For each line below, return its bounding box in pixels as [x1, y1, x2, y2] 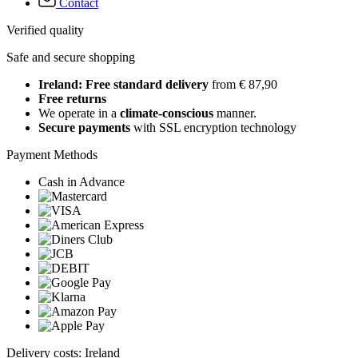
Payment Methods [6, 148, 97, 162]
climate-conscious [120, 106, 213, 121]
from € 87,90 [209, 78, 277, 92]
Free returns [38, 92, 106, 106]
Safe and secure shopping [6, 50, 135, 65]
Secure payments [38, 121, 130, 135]
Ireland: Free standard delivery [38, 78, 209, 92]
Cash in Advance [38, 175, 125, 189]
